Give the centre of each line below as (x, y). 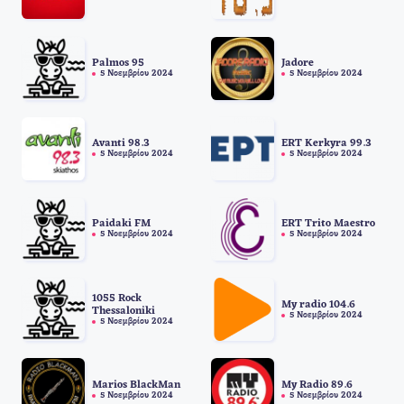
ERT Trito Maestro (328, 224)
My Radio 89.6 (317, 385)
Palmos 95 (118, 64)
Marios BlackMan (136, 385)
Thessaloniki (124, 311)
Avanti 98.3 (121, 144)
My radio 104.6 (318, 304)
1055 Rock (117, 298)
